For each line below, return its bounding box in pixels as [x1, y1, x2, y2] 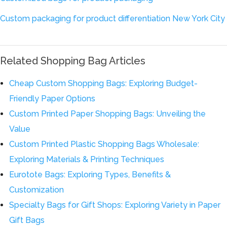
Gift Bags [9, 215, 45, 225]
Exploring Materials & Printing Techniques [9, 155, 165, 164]
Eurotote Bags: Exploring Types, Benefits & [9, 170, 171, 179]
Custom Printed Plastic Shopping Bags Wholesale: [9, 139, 200, 149]
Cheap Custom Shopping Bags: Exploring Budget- [9, 79, 198, 88]
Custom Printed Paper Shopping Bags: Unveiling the [9, 109, 206, 119]
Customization [9, 185, 64, 195]
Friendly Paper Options [9, 94, 96, 103]
